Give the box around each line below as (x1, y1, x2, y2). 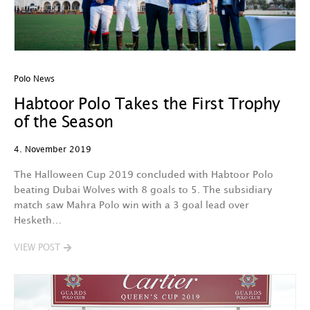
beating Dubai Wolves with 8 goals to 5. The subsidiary (14, 185, 272, 194)
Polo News (14, 75, 55, 83)
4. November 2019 (14, 146, 91, 154)
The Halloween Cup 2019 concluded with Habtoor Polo (14, 170, 273, 179)
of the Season (14, 116, 113, 130)
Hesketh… (14, 216, 62, 225)
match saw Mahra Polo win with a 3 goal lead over (14, 201, 249, 210)
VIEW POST (14, 244, 60, 252)
